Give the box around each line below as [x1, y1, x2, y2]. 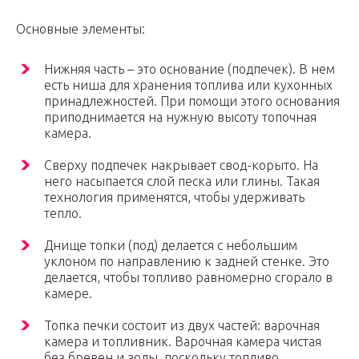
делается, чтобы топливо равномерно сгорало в [44, 270, 333, 285]
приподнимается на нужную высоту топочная [44, 110, 317, 125]
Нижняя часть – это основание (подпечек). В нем [44, 62, 335, 77]
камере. [44, 286, 92, 301]
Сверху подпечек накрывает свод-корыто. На [44, 158, 318, 173]
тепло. [44, 206, 82, 221]
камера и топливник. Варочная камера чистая [44, 334, 321, 349]
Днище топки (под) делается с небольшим [44, 238, 297, 253]
